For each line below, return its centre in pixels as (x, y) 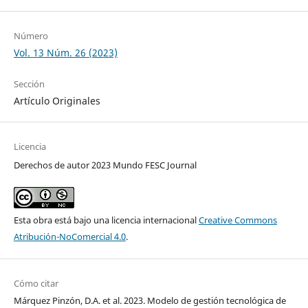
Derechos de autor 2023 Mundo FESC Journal (105, 165)
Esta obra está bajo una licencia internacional (106, 220)
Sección (29, 84)
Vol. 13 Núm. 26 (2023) (65, 53)
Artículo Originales (57, 101)
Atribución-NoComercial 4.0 (69, 237)
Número (31, 36)
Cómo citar (36, 284)
